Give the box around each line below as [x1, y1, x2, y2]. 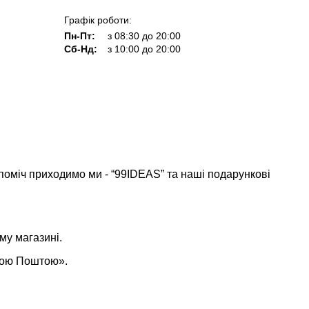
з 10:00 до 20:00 [107, 43, 181, 54]
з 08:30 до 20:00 [107, 30, 181, 41]
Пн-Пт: [63, 30, 95, 41]
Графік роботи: [63, 14, 132, 26]
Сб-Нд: [63, 43, 100, 54]
